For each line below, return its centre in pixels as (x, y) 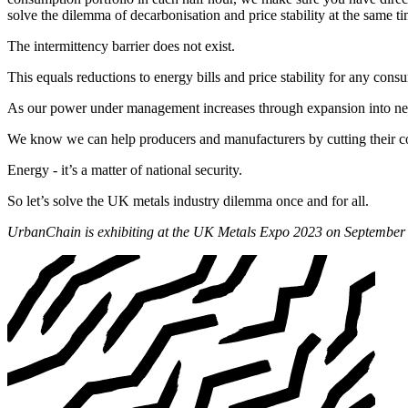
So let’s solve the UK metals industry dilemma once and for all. (188, 201)
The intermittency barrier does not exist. (121, 46)
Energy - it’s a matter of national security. (125, 170)
